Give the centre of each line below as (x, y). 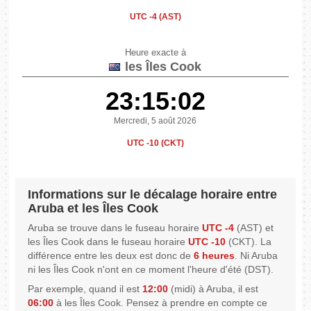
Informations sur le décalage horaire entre (153, 195)
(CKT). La (249, 242)
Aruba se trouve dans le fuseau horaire (115, 228)
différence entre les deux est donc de (111, 256)
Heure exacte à (155, 53)
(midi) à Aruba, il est (213, 289)
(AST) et (254, 228)
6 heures (215, 256)
